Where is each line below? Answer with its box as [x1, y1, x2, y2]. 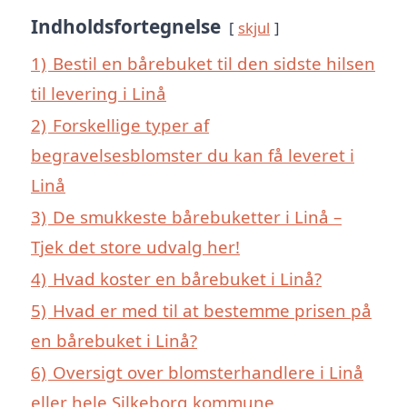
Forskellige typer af [53, 113, 209, 136]
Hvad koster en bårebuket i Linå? [53, 266, 322, 290]
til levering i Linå [31, 81, 166, 104]
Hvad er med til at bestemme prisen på [53, 298, 372, 322]
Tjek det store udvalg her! [31, 234, 240, 258]
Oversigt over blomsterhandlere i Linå [53, 360, 363, 383]
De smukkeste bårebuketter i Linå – [53, 204, 342, 228]
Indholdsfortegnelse [31, 13, 221, 39]
